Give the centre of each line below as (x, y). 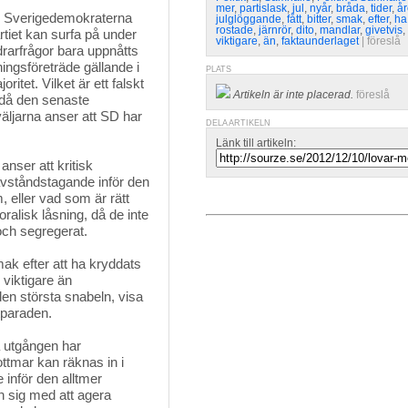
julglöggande (249, 19)
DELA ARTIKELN (238, 123)
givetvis (384, 30)
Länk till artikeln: (256, 143)
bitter (319, 19)
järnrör (275, 30)
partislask (263, 8)
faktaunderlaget (320, 41)
